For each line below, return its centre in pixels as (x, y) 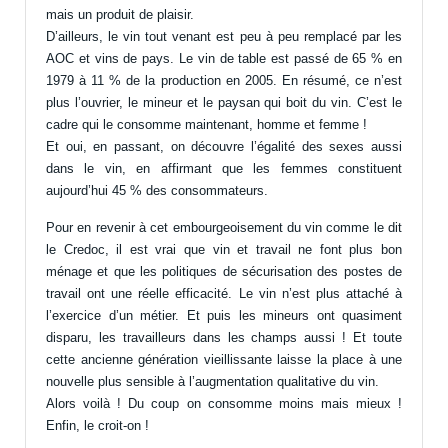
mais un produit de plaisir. (120, 15)
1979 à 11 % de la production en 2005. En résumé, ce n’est (224, 81)
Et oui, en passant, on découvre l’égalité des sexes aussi (224, 147)
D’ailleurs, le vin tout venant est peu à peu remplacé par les (224, 37)
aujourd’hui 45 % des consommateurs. (157, 191)
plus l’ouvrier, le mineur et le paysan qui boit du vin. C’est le (224, 103)
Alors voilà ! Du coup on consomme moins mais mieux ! (224, 404)
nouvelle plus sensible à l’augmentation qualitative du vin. (212, 382)
